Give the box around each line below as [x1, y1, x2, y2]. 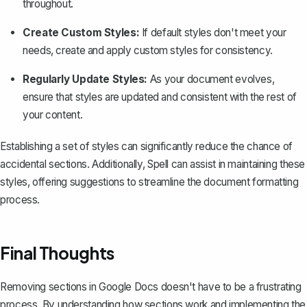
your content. [23, 108, 83, 121]
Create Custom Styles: [23, 25, 140, 39]
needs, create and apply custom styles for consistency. [23, 43, 273, 57]
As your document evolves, [147, 72, 275, 86]
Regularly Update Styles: [23, 72, 148, 86]
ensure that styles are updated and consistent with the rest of [23, 90, 297, 103]
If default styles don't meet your [139, 25, 286, 39]
